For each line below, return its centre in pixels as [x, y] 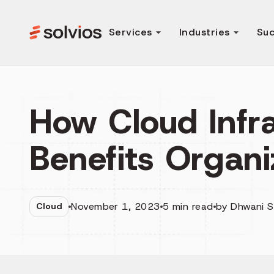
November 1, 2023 [116, 206]
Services [131, 32]
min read [191, 206]
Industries [204, 32]
